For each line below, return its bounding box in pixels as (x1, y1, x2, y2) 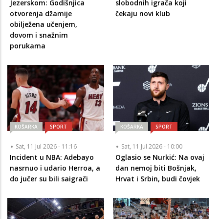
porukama (10, 41, 45, 50)
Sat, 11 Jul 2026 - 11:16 (16, 142, 77, 151)
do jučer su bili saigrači (10, 174, 88, 184)
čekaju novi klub (115, 9, 170, 18)
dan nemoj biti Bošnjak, (115, 163, 197, 173)
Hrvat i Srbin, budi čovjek (115, 174, 200, 184)
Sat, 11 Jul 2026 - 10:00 (121, 142, 182, 151)
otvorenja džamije (10, 9, 72, 18)
